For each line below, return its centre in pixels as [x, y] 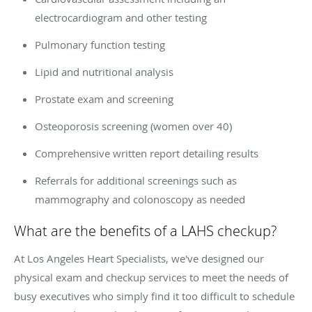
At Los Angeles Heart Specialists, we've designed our [139, 259]
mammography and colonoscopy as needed [140, 200]
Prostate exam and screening [104, 99]
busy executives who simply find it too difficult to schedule [154, 296]
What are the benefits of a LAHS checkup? [145, 231]
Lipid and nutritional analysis [104, 72]
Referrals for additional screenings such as [136, 181]
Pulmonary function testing [100, 45]
